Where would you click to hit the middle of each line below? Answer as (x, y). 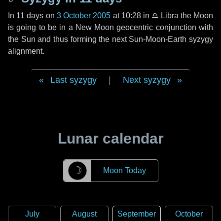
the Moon (196, 16)
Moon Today (124, 170)
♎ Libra (165, 16)
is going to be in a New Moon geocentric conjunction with (110, 27)
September (137, 214)
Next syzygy (147, 80)
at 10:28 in (131, 16)
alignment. (26, 51)
